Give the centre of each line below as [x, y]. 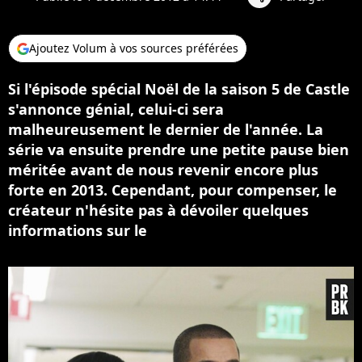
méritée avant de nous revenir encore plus [163, 170]
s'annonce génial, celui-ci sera [116, 109]
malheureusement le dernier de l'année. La [166, 129]
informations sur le [78, 230]
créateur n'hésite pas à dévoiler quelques [158, 210]
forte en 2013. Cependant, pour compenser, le [173, 190]
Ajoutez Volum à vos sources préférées [134, 48]
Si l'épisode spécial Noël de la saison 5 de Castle [179, 89]
